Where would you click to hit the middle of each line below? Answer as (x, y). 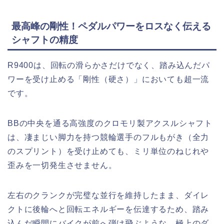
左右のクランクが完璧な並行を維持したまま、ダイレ (108, 195)
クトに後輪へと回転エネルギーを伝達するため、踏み (108, 209)
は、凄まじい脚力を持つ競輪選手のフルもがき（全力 (108, 137)
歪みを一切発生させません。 (62, 165)
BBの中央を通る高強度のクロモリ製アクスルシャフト (110, 123)
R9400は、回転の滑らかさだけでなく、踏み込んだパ (109, 65)
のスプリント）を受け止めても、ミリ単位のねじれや (108, 151)
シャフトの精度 (45, 40)
